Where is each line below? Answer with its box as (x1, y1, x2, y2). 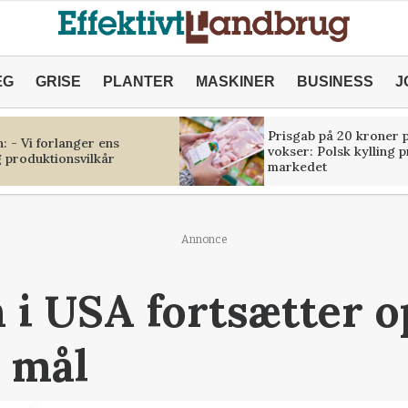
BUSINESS (296, 74, 373, 89)
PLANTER (102, 74, 174, 89)
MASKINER (195, 74, 275, 89)
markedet (267, 158, 327, 175)
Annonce (180, 233, 228, 246)
